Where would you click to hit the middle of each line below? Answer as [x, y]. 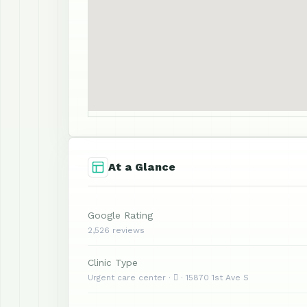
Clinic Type [113, 262]
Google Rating [120, 215]
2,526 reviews [116, 230]
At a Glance [142, 167]
